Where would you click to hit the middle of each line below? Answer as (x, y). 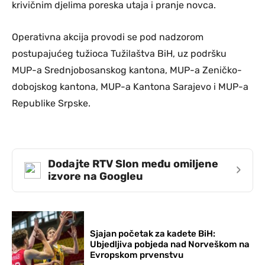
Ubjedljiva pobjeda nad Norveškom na (170, 244)
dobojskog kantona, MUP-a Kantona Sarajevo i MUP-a (130, 86)
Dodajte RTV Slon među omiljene (133, 164)
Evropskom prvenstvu (137, 255)
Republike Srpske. (51, 103)
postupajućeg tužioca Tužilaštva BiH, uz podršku (119, 53)
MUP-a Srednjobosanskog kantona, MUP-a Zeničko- (127, 70)
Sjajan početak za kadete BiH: (153, 233)
